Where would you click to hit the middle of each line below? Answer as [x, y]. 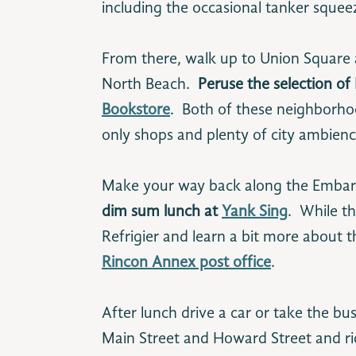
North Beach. [150, 85]
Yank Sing [255, 212]
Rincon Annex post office [186, 263]
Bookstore [136, 110]
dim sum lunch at [162, 212]
